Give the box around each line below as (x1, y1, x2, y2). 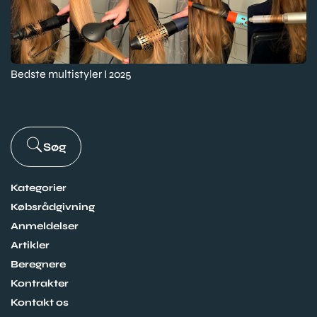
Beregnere (11, 258, 66, 271)
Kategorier (11, 182, 67, 195)
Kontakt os (11, 296, 69, 309)
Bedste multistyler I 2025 (11, 67, 132, 81)
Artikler (11, 239, 50, 252)
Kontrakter (11, 277, 69, 290)
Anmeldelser (11, 220, 79, 233)
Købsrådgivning (11, 201, 95, 214)
